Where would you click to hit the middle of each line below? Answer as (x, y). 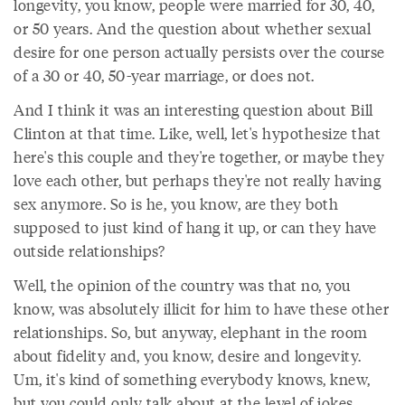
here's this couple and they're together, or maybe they (199, 156)
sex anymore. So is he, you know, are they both (176, 203)
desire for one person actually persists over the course (199, 52)
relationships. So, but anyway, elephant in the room (191, 332)
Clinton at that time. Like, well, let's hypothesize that (197, 133)
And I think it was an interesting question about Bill (193, 109)
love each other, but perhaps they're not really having (197, 180)
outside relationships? (89, 250)
